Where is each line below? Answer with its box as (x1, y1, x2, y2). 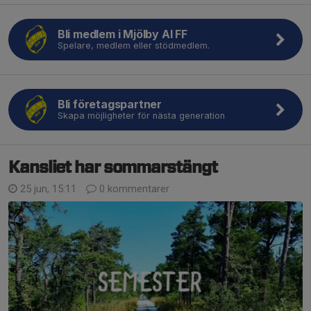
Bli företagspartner (57, 97, 162, 111)
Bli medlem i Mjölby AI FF (57, 27, 187, 41)
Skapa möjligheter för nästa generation (57, 110, 225, 121)
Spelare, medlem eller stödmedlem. (57, 40, 210, 51)
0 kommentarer (96, 183, 169, 195)
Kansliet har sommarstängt (8, 160, 217, 176)
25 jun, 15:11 (17, 183, 79, 195)
